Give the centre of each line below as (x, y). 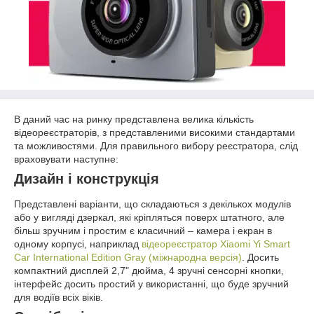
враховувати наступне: (66, 159)
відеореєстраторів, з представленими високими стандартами (155, 132)
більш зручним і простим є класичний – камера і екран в (143, 230)
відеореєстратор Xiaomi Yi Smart (216, 244)
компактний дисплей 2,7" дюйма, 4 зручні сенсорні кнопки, (149, 270)
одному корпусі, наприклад (78, 244)
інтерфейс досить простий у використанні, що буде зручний (151, 284)
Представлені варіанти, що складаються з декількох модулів (152, 204)
